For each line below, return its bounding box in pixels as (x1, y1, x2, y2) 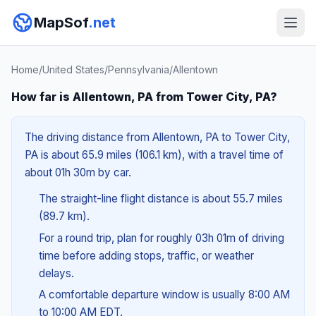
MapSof (34, 14, 88, 31)
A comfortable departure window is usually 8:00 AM (38, 288, 290, 302)
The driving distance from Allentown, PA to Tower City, (25, 130, 290, 144)
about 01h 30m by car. (25, 166, 131, 179)
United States (42, 63, 104, 75)
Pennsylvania (108, 63, 169, 75)
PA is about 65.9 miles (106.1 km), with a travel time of (25, 148, 284, 162)
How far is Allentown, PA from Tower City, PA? (11, 90, 277, 104)
